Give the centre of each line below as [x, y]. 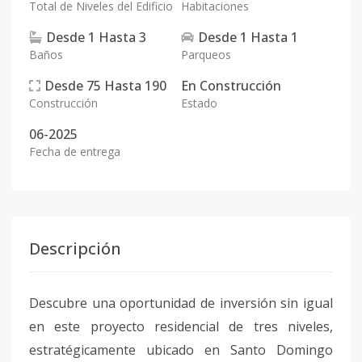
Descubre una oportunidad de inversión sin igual [181, 303]
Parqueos [206, 55]
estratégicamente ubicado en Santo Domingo [181, 350]
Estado [199, 103]
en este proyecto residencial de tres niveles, [181, 326]
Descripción [75, 248]
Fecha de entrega [75, 152]
